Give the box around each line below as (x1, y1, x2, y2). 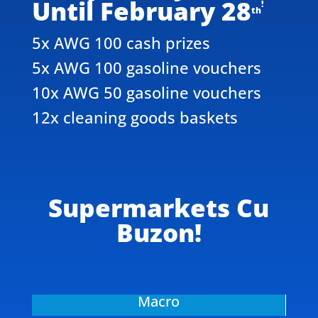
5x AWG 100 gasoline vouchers (31, 56, 261, 78)
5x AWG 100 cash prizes (31, 31, 210, 53)
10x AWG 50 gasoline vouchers (31, 81, 261, 103)
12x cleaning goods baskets (31, 106, 238, 128)
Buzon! (116, 216, 202, 250)
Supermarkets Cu (48, 191, 270, 225)
